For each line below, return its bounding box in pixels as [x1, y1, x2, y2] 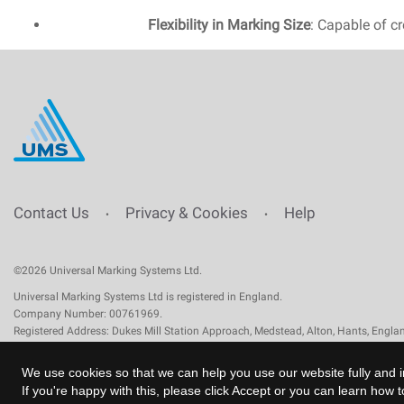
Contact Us [14, 203, 89, 222]
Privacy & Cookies [125, 203, 248, 222]
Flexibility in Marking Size [147, 15, 310, 33]
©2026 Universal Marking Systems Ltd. [14, 263, 202, 277]
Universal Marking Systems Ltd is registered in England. [14, 289, 282, 303]
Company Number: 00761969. [14, 307, 162, 320]
